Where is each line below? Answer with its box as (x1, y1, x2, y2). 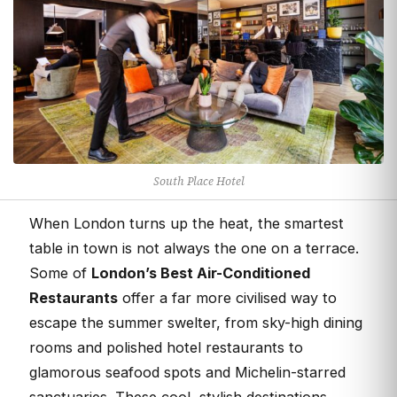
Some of (29, 264, 91, 283)
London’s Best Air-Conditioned (91, 264, 310, 283)
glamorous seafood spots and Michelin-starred (29, 363, 346, 382)
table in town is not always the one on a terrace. (29, 239, 359, 258)
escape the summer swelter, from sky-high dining (29, 314, 362, 332)
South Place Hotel (152, 173, 245, 190)
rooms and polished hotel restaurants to (29, 339, 303, 357)
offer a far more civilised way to (118, 289, 337, 307)
